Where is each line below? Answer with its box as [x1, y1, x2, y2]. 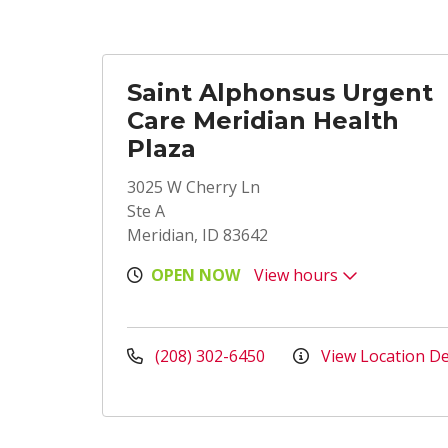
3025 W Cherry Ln [127, 176, 260, 198]
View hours [254, 264, 342, 286]
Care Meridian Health [127, 106, 399, 135]
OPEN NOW [151, 264, 240, 286]
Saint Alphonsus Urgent [127, 78, 433, 107]
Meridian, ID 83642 [127, 224, 268, 246]
